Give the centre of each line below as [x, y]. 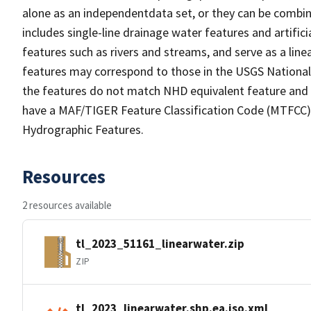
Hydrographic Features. [83, 129]
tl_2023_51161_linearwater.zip [160, 243]
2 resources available [67, 205]
